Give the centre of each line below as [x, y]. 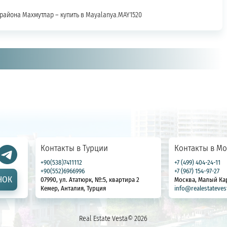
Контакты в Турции [74, 148]
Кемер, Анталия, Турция [73, 188]
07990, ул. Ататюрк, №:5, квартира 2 [90, 180]
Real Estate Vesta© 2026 [113, 219]
